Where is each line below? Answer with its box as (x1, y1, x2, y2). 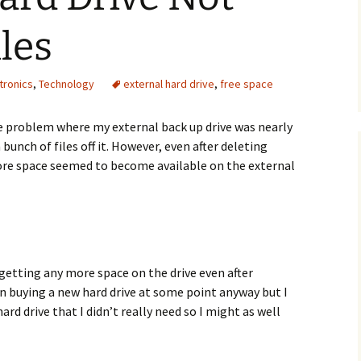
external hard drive (123, 77, 214, 91)
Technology (39, 77, 94, 91)
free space (220, 77, 273, 91)
